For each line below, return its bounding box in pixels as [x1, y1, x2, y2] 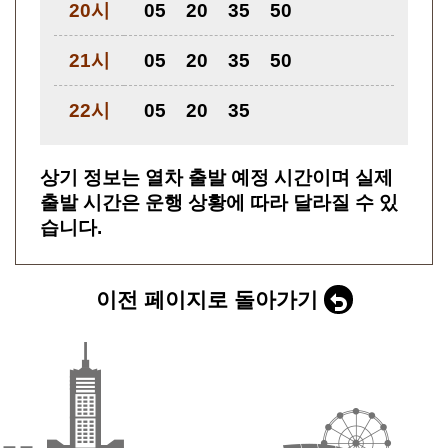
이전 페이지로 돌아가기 [95, 288, 318, 311]
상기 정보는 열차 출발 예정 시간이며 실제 [40, 167, 393, 188]
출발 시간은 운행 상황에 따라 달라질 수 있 [40, 192, 398, 213]
